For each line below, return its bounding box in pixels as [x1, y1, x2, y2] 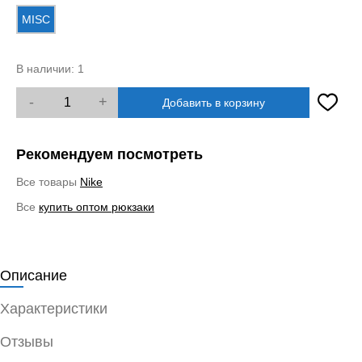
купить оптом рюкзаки [39, 200, 154, 213]
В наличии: [16, 61, 78, 75]
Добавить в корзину [162, 95, 265, 109]
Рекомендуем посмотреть [16, 145, 203, 162]
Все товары [16, 175, 80, 188]
